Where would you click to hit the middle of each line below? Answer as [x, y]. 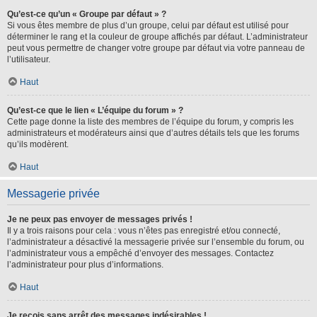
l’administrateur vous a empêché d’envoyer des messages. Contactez [140, 253]
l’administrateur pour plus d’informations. [85, 265]
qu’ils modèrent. [38, 144]
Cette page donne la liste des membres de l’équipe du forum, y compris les [150, 122]
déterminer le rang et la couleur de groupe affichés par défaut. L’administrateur [157, 37]
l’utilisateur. [29, 59]
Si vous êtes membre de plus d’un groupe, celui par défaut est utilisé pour [148, 25]
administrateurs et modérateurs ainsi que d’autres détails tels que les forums [153, 133]
